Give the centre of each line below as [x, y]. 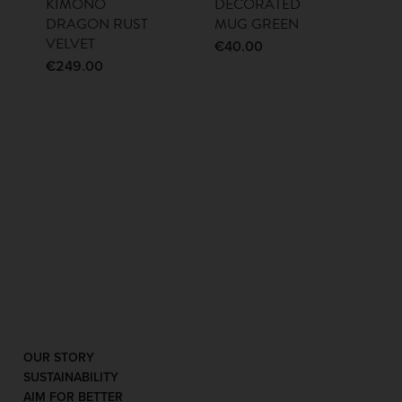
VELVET [70, 44]
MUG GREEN [256, 25]
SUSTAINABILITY [70, 378]
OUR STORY [58, 358]
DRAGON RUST [96, 25]
